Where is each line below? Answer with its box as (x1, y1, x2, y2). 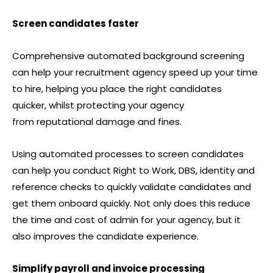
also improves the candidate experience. (12, 229, 199, 243)
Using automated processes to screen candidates (12, 147, 244, 160)
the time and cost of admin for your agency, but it (12, 213, 241, 226)
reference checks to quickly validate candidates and (12, 180, 251, 193)
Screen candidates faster (12, 16, 141, 30)
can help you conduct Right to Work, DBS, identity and (12, 163, 255, 177)
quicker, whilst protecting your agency (12, 98, 184, 112)
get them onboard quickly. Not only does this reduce (12, 196, 250, 210)
